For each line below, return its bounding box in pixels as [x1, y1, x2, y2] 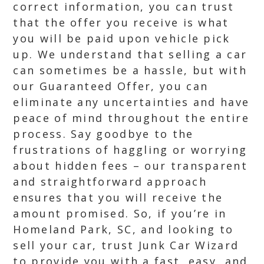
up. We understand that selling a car [13, 47, 247, 61]
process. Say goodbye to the [13, 127, 194, 141]
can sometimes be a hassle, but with [13, 63, 247, 77]
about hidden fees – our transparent [13, 159, 247, 173]
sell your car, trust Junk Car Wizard [13, 238, 239, 252]
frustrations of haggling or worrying [13, 143, 247, 157]
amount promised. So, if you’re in [13, 206, 227, 220]
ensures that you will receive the [13, 190, 223, 204]
